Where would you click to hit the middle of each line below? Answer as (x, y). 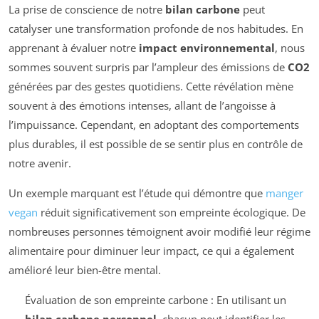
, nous (290, 47)
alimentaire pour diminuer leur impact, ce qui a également (151, 250)
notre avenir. (40, 163)
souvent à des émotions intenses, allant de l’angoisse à (142, 105)
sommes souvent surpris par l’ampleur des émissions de (148, 67)
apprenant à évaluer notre (74, 47)
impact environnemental (207, 47)
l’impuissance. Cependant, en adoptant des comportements (154, 124)
